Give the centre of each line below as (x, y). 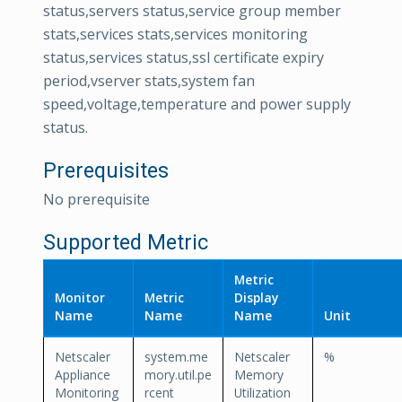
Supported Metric (126, 242)
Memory (259, 375)
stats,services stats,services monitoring (175, 34)
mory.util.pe (178, 375)
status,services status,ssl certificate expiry (184, 57)
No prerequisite (96, 199)
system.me (176, 357)
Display (256, 297)
